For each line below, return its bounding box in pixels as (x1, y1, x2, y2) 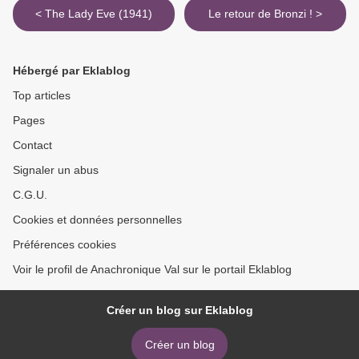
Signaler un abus (13, 163, 99, 177)
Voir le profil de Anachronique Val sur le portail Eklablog (13, 263, 292, 276)
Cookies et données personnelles (13, 213, 182, 227)
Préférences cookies (13, 238, 116, 252)
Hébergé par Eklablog (13, 64, 131, 78)
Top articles (13, 89, 71, 103)
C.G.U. (13, 188, 47, 202)
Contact (13, 139, 52, 152)
